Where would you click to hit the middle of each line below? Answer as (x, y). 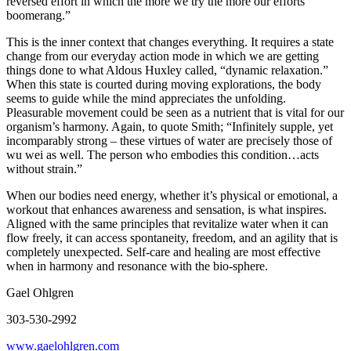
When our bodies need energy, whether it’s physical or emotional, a (172, 196)
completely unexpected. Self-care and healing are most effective (163, 252)
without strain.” (44, 169)
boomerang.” (38, 16)
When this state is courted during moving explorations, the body (164, 85)
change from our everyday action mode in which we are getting (163, 56)
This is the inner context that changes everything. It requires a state (170, 42)
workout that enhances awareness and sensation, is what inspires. (166, 210)
